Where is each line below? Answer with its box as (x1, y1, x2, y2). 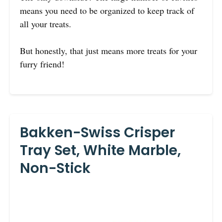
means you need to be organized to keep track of (20, 4, 194, 16)
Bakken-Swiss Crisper (20, 122, 175, 142)
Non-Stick (20, 158, 91, 178)
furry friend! (20, 57, 64, 70)
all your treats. (20, 17, 71, 30)
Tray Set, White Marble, (20, 140, 181, 160)
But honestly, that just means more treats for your (20, 44, 197, 56)
